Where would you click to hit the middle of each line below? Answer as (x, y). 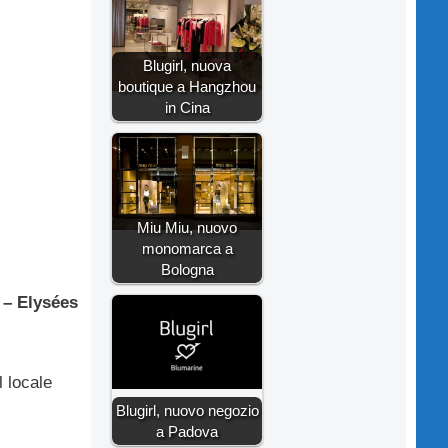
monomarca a (187, 248)
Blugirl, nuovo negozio (187, 410)
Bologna (187, 269)
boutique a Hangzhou (187, 86)
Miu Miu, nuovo (187, 227)
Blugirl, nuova (187, 65)
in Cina (187, 107)
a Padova (187, 431)
